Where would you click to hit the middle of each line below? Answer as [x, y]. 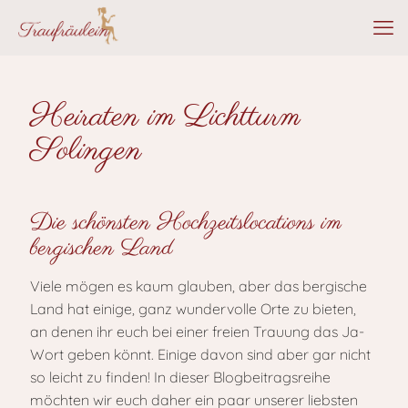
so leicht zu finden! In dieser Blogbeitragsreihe [180, 377]
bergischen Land [102, 249]
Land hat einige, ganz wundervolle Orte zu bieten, [193, 309]
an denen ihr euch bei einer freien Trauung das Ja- [197, 331]
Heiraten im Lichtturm [165, 117]
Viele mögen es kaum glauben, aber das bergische [199, 286]
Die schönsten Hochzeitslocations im [186, 223]
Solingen [86, 151]
